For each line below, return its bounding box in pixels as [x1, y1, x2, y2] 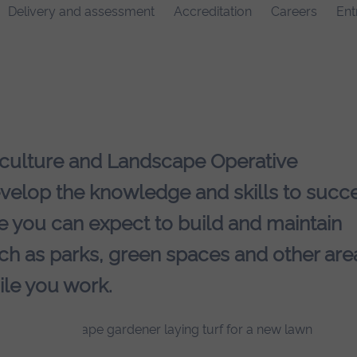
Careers [271, 4, 317, 20]
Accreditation [174, 4, 252, 20]
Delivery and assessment [8, 4, 155, 20]
